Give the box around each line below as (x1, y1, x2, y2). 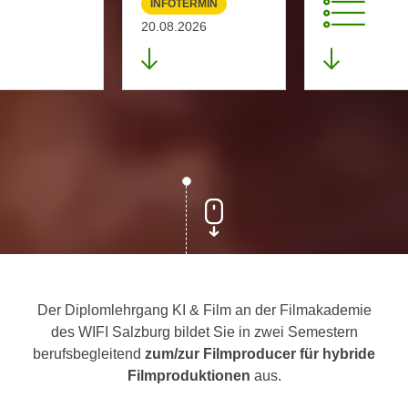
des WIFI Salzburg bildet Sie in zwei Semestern (50, 324, 358, 340)
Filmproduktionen (127, 368, 254, 383)
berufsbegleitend (33, 346, 145, 362)
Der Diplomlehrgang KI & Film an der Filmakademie (36, 302, 372, 318)
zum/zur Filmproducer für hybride (145, 346, 375, 362)
